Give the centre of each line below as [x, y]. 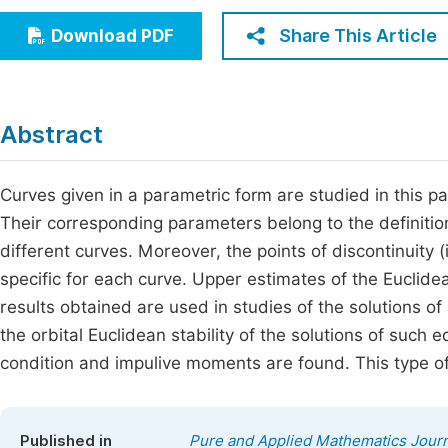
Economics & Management [132, 19]
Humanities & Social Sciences [142, 56]
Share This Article [358, 35]
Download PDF [112, 36]
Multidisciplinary [93, 93]
